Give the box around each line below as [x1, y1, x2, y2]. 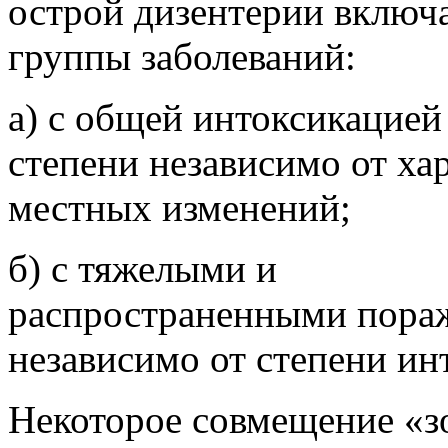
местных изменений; [8, 185, 351, 229]
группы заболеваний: [8, 34, 356, 78]
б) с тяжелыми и [8, 246, 277, 290]
